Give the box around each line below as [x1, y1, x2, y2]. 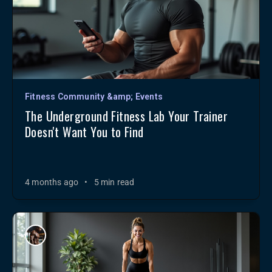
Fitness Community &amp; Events [25, 92, 163, 101]
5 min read [93, 177, 135, 187]
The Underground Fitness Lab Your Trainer [25, 107, 228, 125]
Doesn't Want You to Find [25, 123, 144, 141]
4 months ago [25, 177, 79, 187]
